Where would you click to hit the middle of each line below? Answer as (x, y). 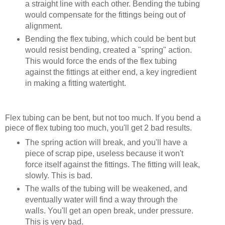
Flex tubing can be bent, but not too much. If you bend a (103, 118)
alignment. (43, 26)
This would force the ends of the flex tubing (101, 61)
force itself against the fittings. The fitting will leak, (112, 165)
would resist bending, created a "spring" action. (108, 50)
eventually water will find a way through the (101, 200)
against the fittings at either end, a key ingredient (110, 72)
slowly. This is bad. (59, 176)
